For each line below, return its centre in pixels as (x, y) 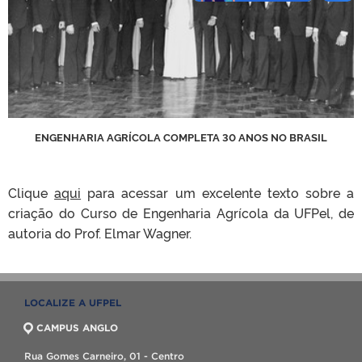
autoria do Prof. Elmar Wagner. (100, 233)
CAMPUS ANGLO (77, 328)
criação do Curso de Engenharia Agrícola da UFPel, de (181, 213)
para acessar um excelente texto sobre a (217, 193)
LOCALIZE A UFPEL (73, 303)
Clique (32, 193)
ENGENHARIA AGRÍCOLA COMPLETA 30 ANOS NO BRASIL (181, 137)
